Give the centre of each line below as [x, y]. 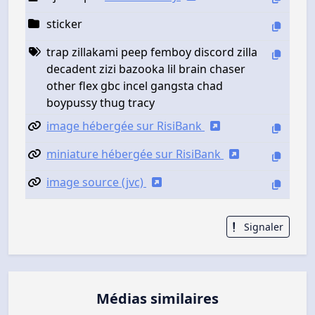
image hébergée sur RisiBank [126, 126]
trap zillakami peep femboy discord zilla [152, 52]
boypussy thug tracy [101, 102]
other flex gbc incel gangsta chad [135, 85]
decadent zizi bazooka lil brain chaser [146, 69]
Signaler [262, 226]
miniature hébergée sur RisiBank [135, 154]
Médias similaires [157, 298]
